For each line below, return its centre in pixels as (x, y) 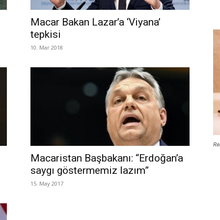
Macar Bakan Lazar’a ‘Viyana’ (96, 22)
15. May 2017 (47, 183)
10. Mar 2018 (47, 47)
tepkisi (46, 34)
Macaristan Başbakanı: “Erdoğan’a (107, 158)
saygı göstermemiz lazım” (90, 170)
